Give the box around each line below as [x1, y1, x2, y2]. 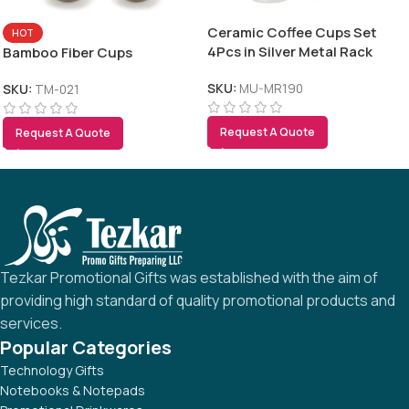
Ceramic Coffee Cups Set [207, 22, 377, 42]
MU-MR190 [239, 80, 303, 97]
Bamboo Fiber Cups [3, 42, 132, 62]
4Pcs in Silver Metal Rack [207, 41, 372, 61]
